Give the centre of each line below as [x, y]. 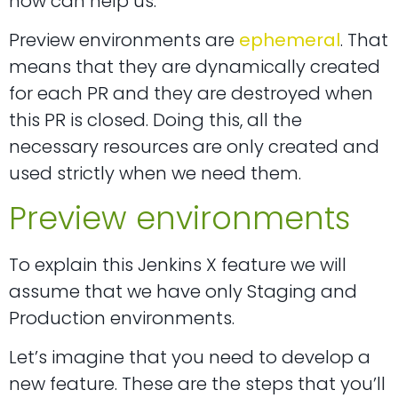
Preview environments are [124, 40]
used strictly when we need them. [155, 174]
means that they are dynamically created [195, 67]
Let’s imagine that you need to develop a [190, 358]
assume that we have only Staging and [183, 291]
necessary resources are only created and [194, 147]
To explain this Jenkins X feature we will [178, 264]
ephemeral [290, 40]
